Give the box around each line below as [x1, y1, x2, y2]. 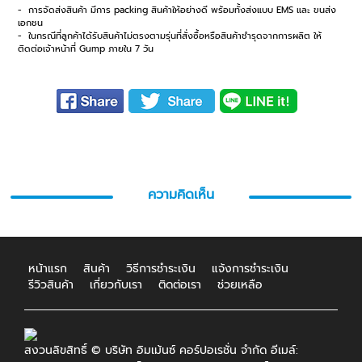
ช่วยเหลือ [217, 276, 263, 293]
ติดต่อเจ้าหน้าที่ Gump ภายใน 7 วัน [18, 42, 154, 57]
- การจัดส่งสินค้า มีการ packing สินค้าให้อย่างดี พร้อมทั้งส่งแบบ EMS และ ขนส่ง [18, 3, 337, 18]
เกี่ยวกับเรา [90, 276, 142, 293]
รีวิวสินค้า [28, 276, 74, 293]
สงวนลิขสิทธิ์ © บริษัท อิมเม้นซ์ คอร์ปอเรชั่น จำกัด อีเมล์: [24, 341, 298, 359]
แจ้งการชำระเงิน [212, 259, 288, 277]
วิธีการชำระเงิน [126, 259, 196, 277]
